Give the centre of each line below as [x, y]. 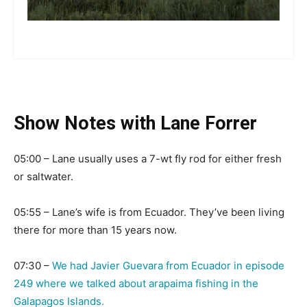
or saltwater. [44, 177]
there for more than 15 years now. [95, 230]
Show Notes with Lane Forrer [135, 124]
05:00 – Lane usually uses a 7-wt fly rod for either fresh [148, 159]
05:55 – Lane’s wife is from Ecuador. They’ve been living [149, 212]
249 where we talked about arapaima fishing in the [136, 284]
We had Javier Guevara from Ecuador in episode [168, 266]
